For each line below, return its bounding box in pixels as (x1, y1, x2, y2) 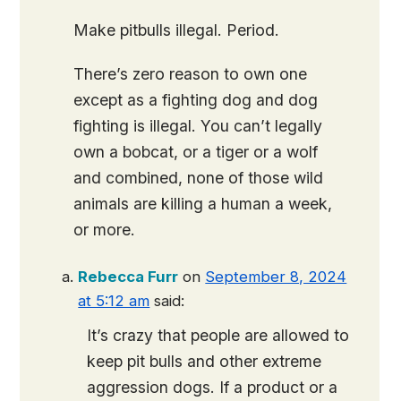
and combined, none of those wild (73, 168, 324, 188)
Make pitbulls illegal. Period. (73, 21, 280, 40)
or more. (73, 220, 136, 240)
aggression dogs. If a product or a (87, 378, 338, 397)
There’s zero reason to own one (73, 64, 308, 84)
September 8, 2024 (205, 268, 347, 286)
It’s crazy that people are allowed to (87, 326, 350, 346)
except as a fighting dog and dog (73, 90, 319, 110)
